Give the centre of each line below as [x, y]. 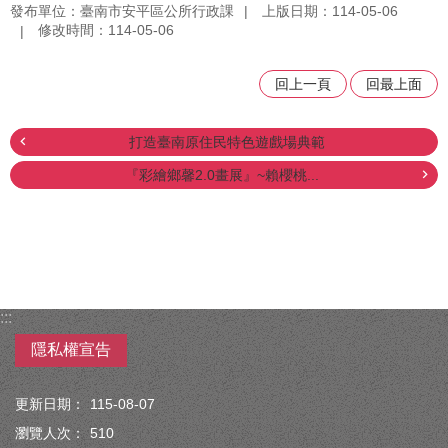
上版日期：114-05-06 [330, 10]
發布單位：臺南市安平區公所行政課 [122, 10]
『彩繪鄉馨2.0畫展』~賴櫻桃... [221, 175]
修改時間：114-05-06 [106, 30]
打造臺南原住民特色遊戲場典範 [226, 142]
